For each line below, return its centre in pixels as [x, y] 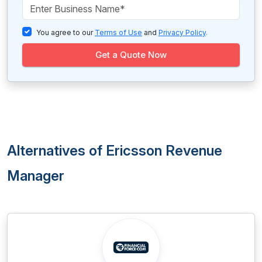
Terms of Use [118, 32]
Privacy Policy [182, 32]
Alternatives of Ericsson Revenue [115, 151]
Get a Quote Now [131, 55]
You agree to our [65, 32]
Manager [36, 176]
